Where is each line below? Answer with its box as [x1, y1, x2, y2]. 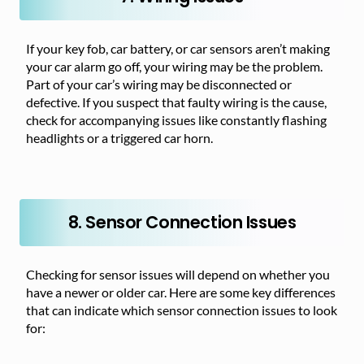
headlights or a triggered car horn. [26, 130, 213, 145]
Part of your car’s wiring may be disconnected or [26, 76, 292, 92]
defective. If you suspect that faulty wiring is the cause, [26, 94, 327, 110]
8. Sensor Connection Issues [67, 210, 297, 234]
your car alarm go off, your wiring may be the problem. [26, 58, 323, 74]
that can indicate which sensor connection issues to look [26, 302, 337, 318]
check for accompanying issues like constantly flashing [26, 112, 327, 128]
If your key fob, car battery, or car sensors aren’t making [26, 41, 330, 56]
